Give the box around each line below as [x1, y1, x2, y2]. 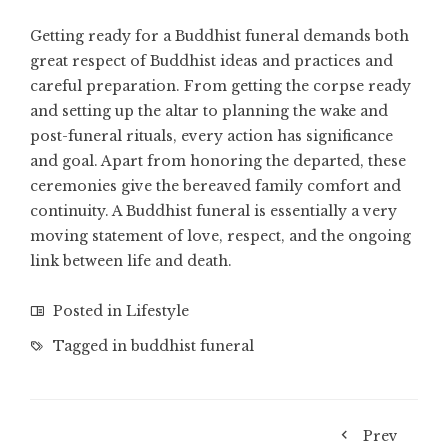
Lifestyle [126, 302, 189, 321]
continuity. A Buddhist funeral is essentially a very [30, 202, 397, 221]
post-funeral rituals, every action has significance [30, 127, 393, 146]
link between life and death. [30, 252, 232, 271]
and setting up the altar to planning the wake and [30, 102, 388, 121]
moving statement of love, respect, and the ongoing [30, 227, 411, 246]
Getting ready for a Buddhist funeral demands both [30, 27, 409, 46]
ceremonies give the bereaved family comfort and [30, 177, 401, 196]
